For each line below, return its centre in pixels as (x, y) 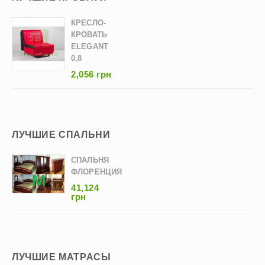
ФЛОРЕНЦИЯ (97, 172)
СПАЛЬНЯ (90, 160)
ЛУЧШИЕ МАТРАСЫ (62, 257)
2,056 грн (91, 74)
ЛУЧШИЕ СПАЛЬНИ (61, 135)
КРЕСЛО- (88, 23)
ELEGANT (90, 46)
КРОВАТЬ (89, 35)
